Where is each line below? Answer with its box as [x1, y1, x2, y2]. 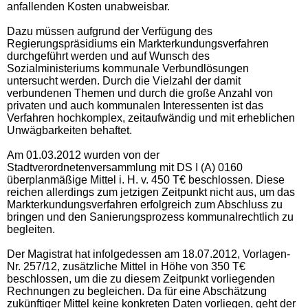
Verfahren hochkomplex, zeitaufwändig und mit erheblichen [7, 111, 295, 124]
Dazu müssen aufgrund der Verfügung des [7, 25, 212, 37]
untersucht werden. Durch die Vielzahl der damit [7, 74, 241, 87]
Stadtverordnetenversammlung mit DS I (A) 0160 [7, 161, 243, 173]
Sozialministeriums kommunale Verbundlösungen [7, 62, 249, 74]
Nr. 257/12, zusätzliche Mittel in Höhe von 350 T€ [7, 260, 245, 272]
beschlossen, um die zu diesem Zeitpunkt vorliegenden [7, 272, 275, 285]
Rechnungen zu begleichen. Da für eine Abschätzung [7, 285, 267, 297]
